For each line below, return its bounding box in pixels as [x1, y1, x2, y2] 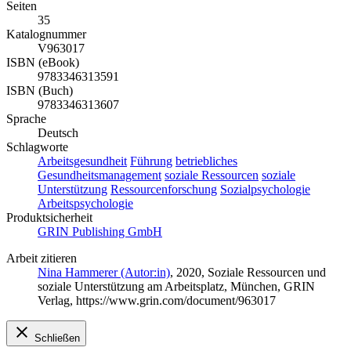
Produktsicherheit [6, 211, 92, 225]
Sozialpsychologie [220, 183, 310, 197]
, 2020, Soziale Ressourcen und [170, 266, 326, 280]
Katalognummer [6, 27, 86, 42]
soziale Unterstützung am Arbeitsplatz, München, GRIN [38, 280, 315, 294]
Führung [130, 154, 172, 168]
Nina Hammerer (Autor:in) [38, 266, 170, 280]
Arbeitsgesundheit [38, 154, 127, 168]
